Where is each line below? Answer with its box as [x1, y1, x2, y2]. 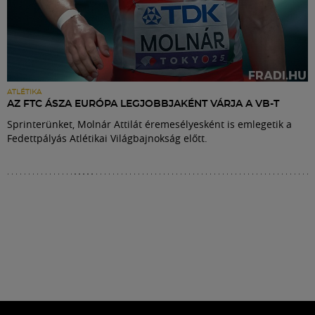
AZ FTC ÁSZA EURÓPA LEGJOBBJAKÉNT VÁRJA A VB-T [7, 99, 279, 110]
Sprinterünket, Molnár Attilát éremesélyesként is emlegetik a [7, 117, 292, 131]
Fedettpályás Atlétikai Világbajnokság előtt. [7, 131, 207, 146]
